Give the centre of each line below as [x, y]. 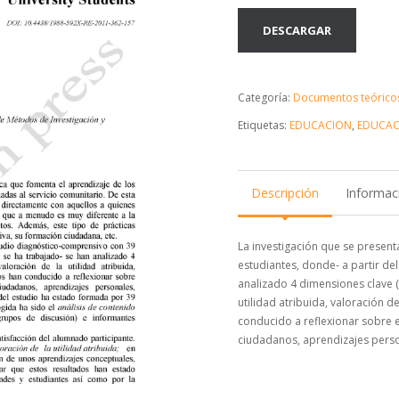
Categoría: [266, 98]
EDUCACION [321, 125]
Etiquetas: [264, 125]
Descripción [285, 193]
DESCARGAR [297, 30]
